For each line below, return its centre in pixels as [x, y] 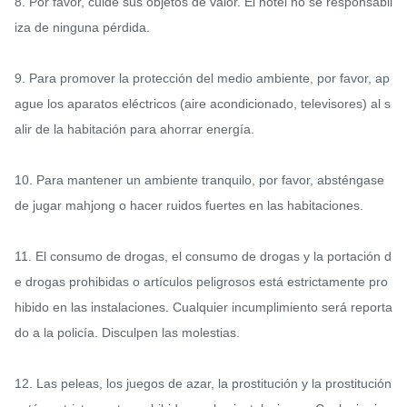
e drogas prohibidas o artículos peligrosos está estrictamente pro [201, 281]
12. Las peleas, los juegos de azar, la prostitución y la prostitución [203, 383]
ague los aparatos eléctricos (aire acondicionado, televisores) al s [203, 103]
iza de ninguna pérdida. [82, 27]
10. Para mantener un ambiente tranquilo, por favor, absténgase [199, 179]
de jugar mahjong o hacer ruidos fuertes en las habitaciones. [189, 205]
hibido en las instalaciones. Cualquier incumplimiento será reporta [203, 307]
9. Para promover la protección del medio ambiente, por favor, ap [202, 78]
